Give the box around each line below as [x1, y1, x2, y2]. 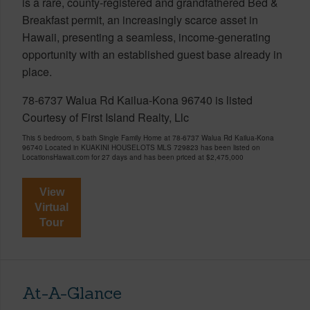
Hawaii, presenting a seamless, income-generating [22, 28, 271, 45]
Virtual [35, 201, 69, 213]
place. [22, 63, 52, 80]
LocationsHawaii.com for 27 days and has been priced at [22, 152, 206, 162]
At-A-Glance [22, 282, 122, 304]
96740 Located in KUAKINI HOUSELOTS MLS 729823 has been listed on [22, 142, 260, 152]
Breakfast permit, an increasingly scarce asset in [22, 11, 258, 28]
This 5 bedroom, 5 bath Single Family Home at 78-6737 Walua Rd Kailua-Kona [22, 132, 274, 143]
